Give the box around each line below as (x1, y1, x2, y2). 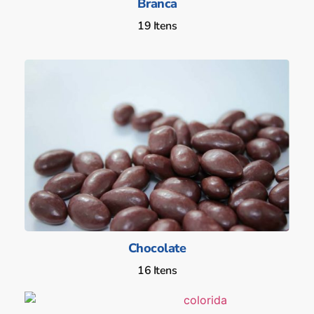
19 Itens (137, 18, 177, 34)
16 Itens (137, 263, 177, 279)
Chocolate (128, 240, 186, 257)
